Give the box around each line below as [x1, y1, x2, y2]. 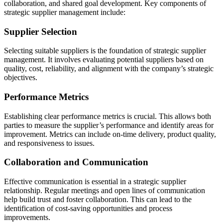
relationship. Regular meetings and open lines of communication [4, 186, 205, 195]
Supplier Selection [4, 26, 77, 37]
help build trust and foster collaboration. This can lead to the [4, 195, 192, 204]
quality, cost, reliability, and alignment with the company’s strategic [4, 64, 214, 73]
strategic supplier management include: [4, 7, 125, 16]
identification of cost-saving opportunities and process [4, 204, 172, 213]
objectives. [4, 73, 37, 82]
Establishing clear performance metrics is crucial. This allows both [4, 111, 211, 120]
